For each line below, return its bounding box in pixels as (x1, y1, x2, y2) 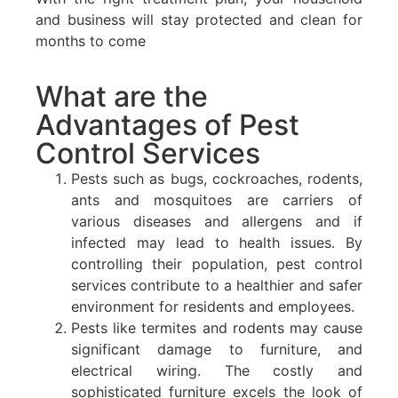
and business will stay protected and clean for (36, 11, 362, 29)
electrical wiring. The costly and (71, 361, 362, 379)
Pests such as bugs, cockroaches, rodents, (71, 169, 362, 187)
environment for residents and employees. (71, 297, 354, 315)
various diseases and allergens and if (71, 211, 362, 230)
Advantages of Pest (36, 107, 299, 142)
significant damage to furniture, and (71, 339, 362, 358)
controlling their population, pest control (71, 254, 362, 273)
